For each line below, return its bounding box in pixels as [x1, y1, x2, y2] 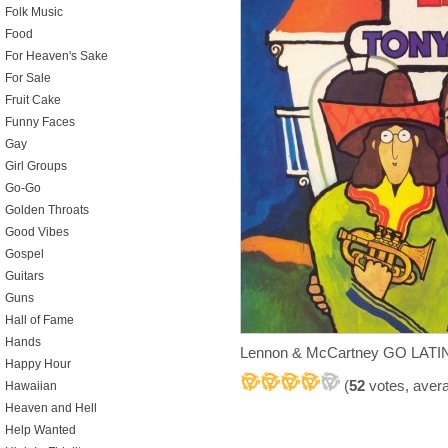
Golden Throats [5, 203, 89, 217]
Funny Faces [5, 115, 75, 129]
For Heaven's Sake [5, 49, 108, 63]
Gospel [5, 247, 44, 261]
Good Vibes [5, 225, 69, 239]
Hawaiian [5, 379, 57, 393]
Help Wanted [5, 423, 76, 437]
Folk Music [5, 5, 63, 19]
